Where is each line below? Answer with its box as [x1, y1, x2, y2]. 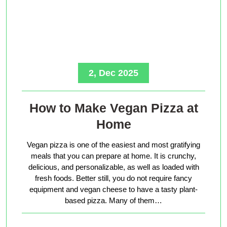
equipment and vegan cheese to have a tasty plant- [29, 184, 198, 194]
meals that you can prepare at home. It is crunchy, [31, 151, 196, 160]
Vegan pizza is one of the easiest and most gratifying [27, 140, 200, 149]
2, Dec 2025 [89, 67, 138, 78]
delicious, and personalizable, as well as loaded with [28, 162, 199, 171]
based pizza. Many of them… [65, 196, 162, 205]
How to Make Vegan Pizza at [29, 100, 198, 115]
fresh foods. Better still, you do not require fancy [35, 173, 192, 182]
